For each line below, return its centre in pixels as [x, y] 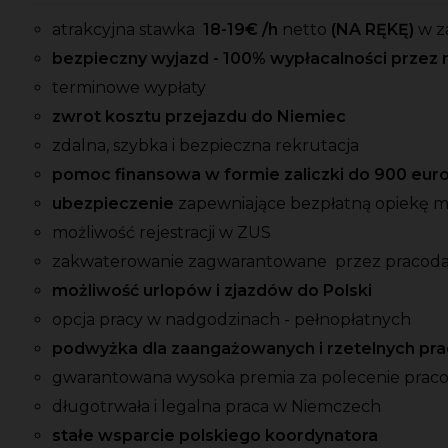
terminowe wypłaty [129, 88]
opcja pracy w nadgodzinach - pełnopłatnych [231, 320]
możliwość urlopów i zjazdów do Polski [212, 291]
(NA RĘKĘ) [372, 30]
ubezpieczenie [115, 204]
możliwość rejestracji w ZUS [161, 233]
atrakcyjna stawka [125, 30]
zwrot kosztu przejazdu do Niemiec [199, 117]
